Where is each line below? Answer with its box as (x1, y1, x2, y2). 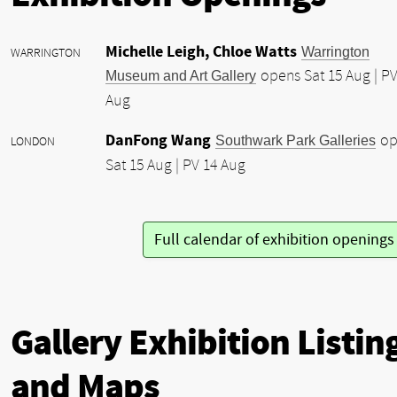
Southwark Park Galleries (215, 131, 376, 148)
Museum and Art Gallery (105, 66, 256, 83)
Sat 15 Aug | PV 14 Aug (105, 156, 245, 175)
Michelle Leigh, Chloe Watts (105, 42, 297, 61)
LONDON (11, 134, 55, 149)
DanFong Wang (105, 130, 211, 150)
